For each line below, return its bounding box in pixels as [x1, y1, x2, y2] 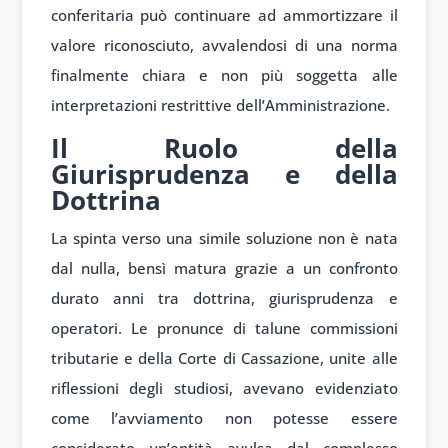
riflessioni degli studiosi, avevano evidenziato [50, 378, 398, 399]
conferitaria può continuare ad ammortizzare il [50, 5, 398, 26]
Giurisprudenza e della [50, 156, 398, 193]
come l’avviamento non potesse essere [50, 408, 398, 429]
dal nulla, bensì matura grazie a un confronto [50, 258, 398, 279]
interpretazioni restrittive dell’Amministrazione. [50, 95, 390, 116]
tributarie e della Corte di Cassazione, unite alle [50, 348, 398, 369]
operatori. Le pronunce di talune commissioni [50, 318, 398, 339]
